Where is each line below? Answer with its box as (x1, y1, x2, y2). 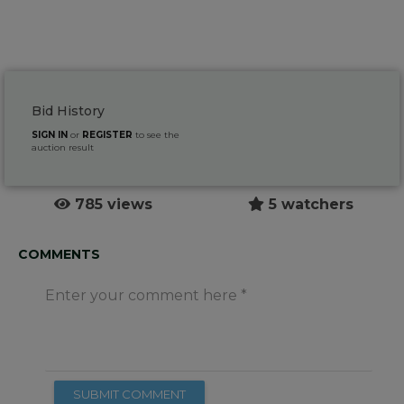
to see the (133, 129, 179, 142)
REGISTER (82, 129, 133, 142)
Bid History (32, 103, 105, 120)
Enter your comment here (45, 287, 237, 305)
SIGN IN (32, 129, 68, 142)
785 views (70, 196, 152, 214)
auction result (32, 142, 94, 154)
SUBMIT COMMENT (73, 387, 186, 402)
